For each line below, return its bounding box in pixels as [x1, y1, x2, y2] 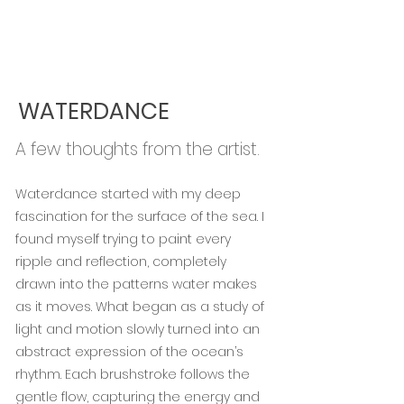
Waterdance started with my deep [15, 185, 241, 204]
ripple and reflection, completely [15, 252, 226, 271]
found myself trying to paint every [15, 230, 231, 249]
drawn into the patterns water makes [15, 275, 257, 294]
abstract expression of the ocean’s [15, 343, 243, 362]
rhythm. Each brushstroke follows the [15, 365, 250, 384]
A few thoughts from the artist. [15, 137, 260, 162]
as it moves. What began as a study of [15, 298, 264, 317]
